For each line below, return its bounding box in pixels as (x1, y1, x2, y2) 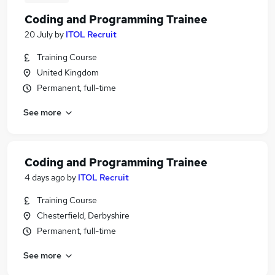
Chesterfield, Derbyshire (37, 210, 130, 221)
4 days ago (25, 172, 65, 183)
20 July (25, 29, 53, 40)
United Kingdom (37, 67, 99, 78)
